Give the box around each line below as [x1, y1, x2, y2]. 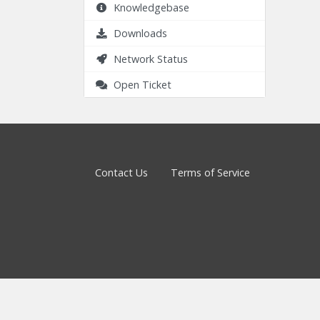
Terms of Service [171, 166, 250, 179]
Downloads [108, 26, 167, 40]
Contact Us [95, 166, 148, 179]
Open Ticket [108, 78, 171, 91]
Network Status [108, 52, 188, 66]
